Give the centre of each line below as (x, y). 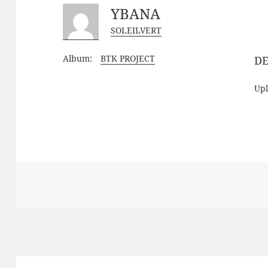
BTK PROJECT (128, 59)
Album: (78, 59)
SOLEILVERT (136, 30)
